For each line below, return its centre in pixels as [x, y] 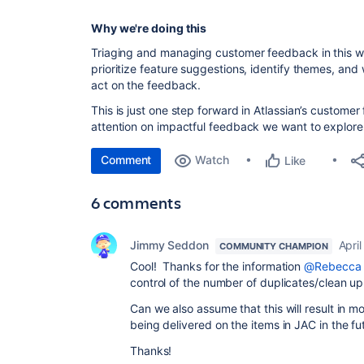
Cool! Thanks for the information [217, 266]
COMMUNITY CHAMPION [274, 246]
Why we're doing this [149, 28]
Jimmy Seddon [169, 245]
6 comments [136, 202]
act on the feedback [145, 85]
